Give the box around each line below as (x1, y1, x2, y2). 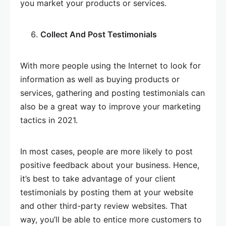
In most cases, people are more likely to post (20, 146, 193, 156)
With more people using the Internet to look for (20, 61, 201, 71)
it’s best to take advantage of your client (20, 174, 176, 184)
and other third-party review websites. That (20, 201, 187, 211)
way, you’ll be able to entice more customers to (20, 214, 202, 224)
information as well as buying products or (20, 74, 180, 84)
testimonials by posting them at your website (20, 187, 193, 197)
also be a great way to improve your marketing (20, 101, 201, 111)
